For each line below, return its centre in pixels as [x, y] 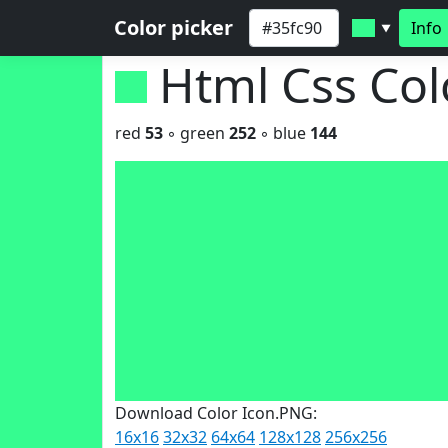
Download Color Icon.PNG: [216, 413]
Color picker [173, 27]
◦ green [196, 133]
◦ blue [283, 133]
